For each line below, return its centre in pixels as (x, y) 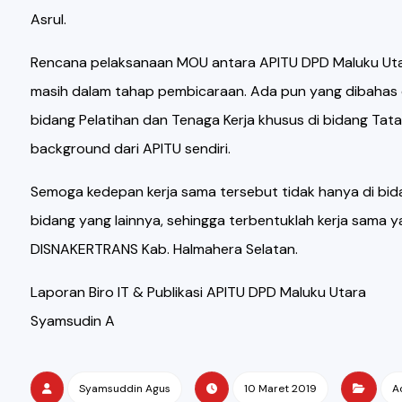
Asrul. (48, 19)
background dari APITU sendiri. (130, 149)
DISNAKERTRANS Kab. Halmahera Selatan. (164, 249)
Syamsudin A (72, 321)
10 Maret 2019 (280, 389)
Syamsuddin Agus (124, 389)
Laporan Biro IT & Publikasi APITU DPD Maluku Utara (198, 292)
